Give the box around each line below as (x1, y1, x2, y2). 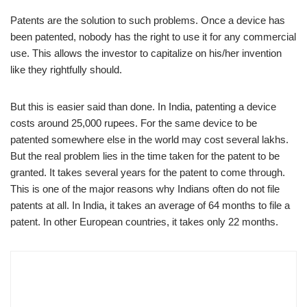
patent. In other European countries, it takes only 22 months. (10, 216, 278, 228)
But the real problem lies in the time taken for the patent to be (10, 150, 280, 162)
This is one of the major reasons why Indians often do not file (10, 183, 280, 195)
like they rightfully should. (10, 64, 122, 75)
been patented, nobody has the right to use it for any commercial (10, 31, 296, 42)
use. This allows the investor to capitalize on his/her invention (10, 47, 282, 59)
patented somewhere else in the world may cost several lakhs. (10, 134, 288, 145)
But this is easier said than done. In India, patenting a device (10, 101, 276, 112)
